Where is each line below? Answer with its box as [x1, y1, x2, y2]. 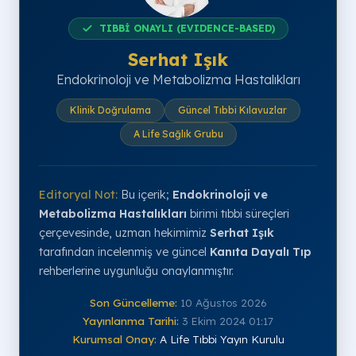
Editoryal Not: [39, 187, 118, 202]
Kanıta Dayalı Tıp [210, 244, 311, 259]
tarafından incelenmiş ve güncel [39, 244, 210, 259]
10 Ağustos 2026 [180, 295, 267, 309]
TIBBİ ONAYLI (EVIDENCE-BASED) [99, 21, 275, 34]
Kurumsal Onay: [72, 331, 157, 346]
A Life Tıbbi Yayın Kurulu [159, 331, 284, 346]
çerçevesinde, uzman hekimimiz [39, 225, 210, 240]
